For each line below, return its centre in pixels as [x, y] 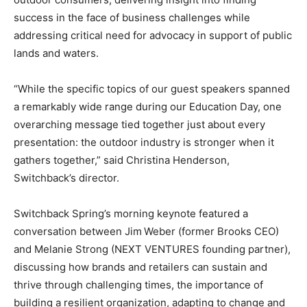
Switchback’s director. [66, 178]
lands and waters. [56, 53]
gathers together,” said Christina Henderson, [122, 160]
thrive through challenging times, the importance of [138, 285]
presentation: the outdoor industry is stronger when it [144, 142]
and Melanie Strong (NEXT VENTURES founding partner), [152, 249]
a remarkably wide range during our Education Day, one [148, 107]
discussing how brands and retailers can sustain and [140, 267]
